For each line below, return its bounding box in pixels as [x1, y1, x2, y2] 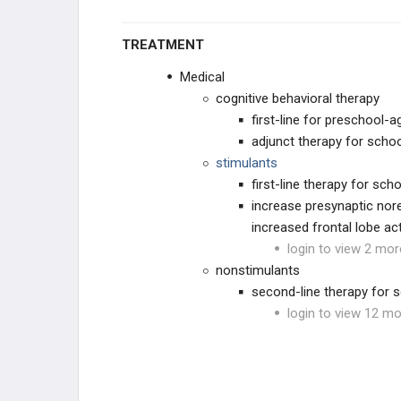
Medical [180, 69, 225, 85]
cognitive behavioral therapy [216, 90, 380, 107]
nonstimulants [216, 262, 300, 278]
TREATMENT [131, 37, 204, 53]
